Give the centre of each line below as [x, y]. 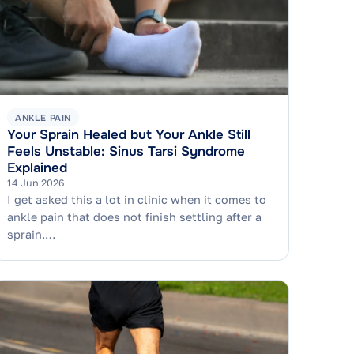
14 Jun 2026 [36, 183]
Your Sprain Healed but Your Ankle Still [128, 134]
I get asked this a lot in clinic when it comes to [136, 200]
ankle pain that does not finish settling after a [134, 217]
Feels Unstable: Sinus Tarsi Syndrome [126, 151]
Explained [37, 168]
